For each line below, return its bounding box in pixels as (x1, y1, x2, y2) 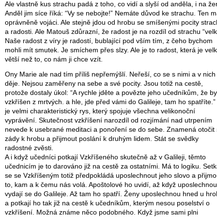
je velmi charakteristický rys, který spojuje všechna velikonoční (5, 108, 195, 115)
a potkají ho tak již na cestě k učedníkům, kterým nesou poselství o (5, 200, 210, 207)
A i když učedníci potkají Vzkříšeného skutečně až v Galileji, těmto (5, 154, 206, 161)
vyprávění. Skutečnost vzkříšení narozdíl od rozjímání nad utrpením (5, 117, 212, 124)
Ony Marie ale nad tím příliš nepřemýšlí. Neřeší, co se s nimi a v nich (5, 71, 216, 78)
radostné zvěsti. (5, 144, 53, 152)
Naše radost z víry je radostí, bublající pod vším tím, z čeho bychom (5, 37, 213, 45)
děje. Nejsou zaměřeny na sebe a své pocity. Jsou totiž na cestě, (5, 80, 203, 88)
